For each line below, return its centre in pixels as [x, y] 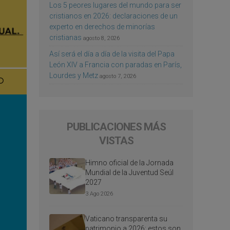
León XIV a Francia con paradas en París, [116, 64]
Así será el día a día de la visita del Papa [112, 54]
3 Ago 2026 [99, 194]
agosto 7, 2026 [118, 76]
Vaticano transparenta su [126, 218]
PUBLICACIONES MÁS [116, 127]
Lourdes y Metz [74, 75]
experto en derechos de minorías [102, 26]
